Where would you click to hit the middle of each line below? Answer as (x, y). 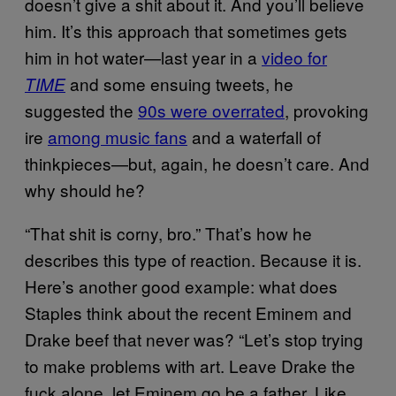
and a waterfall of (254, 137)
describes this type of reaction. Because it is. (193, 259)
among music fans (118, 137)
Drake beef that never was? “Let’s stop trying (194, 339)
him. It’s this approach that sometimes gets (186, 30)
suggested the (81, 110)
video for (294, 57)
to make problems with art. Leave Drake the (190, 366)
